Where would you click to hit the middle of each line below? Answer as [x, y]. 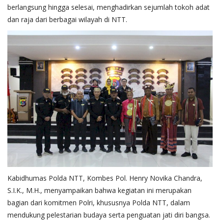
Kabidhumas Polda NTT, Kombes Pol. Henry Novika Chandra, [105, 178]
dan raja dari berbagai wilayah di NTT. [67, 19]
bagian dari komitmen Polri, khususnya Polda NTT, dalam [99, 202]
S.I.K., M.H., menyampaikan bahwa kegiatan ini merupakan [99, 190]
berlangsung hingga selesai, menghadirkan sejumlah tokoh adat [109, 7]
